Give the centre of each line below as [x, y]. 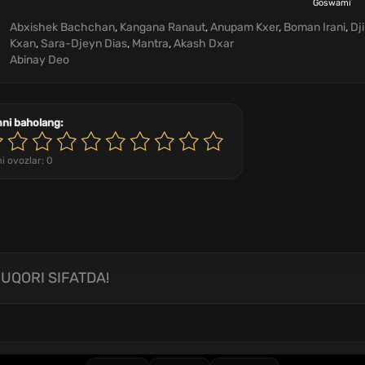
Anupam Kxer [244, 27]
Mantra [150, 44]
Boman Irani [314, 27]
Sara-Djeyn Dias [84, 44]
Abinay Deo [40, 60]
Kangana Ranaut [163, 27]
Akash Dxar [204, 44]
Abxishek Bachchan [62, 27]
